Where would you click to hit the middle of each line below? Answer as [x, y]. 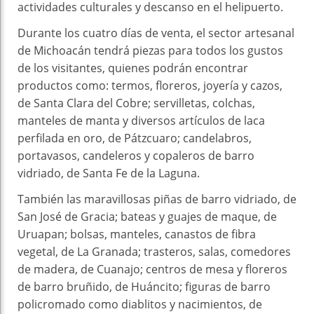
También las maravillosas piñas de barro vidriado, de [157, 199]
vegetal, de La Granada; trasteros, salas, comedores [154, 252]
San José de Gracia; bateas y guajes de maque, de [147, 217]
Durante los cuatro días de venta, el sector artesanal [156, 33]
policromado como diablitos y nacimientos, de [140, 305]
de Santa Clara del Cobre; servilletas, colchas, [136, 103]
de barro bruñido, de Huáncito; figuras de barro [144, 287]
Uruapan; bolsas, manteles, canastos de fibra [137, 234]
